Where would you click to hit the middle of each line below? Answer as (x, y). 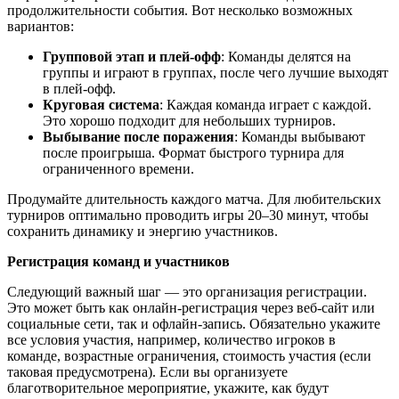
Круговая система (101, 105)
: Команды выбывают (300, 137)
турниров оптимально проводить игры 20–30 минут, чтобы (188, 216)
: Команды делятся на (286, 57)
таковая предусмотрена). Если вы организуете (147, 372)
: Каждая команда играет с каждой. (265, 105)
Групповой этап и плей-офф (132, 57)
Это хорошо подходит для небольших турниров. (189, 121)
